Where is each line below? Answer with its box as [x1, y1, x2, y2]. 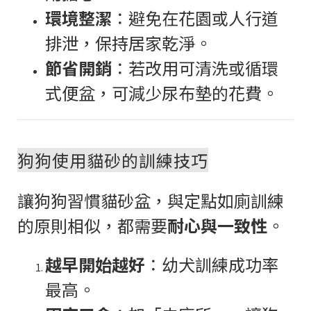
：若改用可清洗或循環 [112, 55, 278, 80]
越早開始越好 [45, 251, 145, 276]
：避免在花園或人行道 [112, 5, 278, 30]
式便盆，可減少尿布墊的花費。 [45, 80, 278, 105]
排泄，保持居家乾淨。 [45, 30, 212, 55]
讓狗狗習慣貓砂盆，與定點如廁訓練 [17, 187, 284, 212]
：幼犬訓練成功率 [145, 251, 278, 276]
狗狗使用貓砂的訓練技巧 [17, 147, 208, 172]
